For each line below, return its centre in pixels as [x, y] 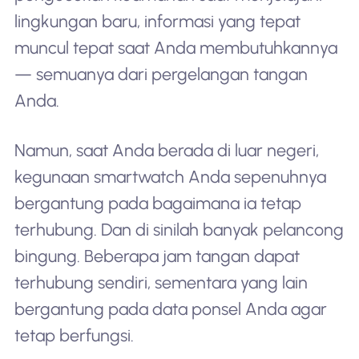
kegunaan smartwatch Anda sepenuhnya [170, 176]
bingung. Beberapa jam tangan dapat [157, 256]
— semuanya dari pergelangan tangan [161, 74]
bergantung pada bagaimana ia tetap [157, 203]
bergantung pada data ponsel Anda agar [170, 309]
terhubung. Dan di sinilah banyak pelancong [179, 229]
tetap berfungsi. [74, 335]
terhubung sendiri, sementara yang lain [161, 282]
